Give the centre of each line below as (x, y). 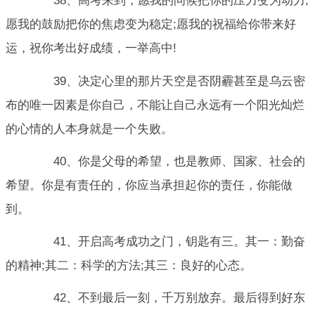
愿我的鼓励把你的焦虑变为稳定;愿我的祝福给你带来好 (151, 25)
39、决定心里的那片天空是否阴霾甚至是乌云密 (167, 81)
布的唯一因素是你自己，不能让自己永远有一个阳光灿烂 (155, 105)
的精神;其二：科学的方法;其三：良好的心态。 (129, 266)
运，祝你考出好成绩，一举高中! (91, 49)
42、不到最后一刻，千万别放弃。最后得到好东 (167, 298)
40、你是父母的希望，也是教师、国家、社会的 (167, 161)
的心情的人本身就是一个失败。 (89, 129)
